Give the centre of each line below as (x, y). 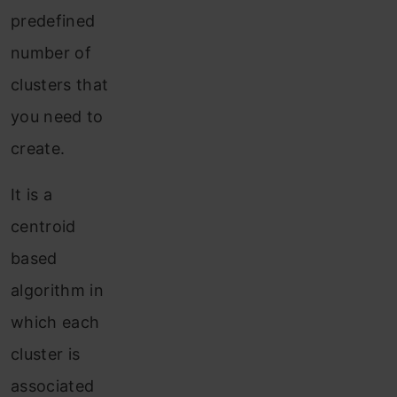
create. (38, 149)
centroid (43, 227)
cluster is (46, 354)
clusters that (60, 85)
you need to (57, 117)
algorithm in (57, 291)
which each (55, 323)
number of (51, 53)
